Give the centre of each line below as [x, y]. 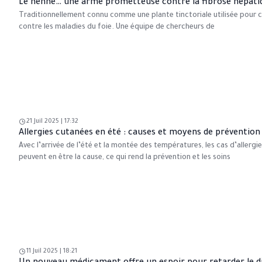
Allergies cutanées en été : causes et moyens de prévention [139, 133]
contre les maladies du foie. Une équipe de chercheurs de [117, 28]
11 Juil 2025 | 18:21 [52, 252]
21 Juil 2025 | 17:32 [52, 121]
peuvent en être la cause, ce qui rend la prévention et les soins [125, 158]
